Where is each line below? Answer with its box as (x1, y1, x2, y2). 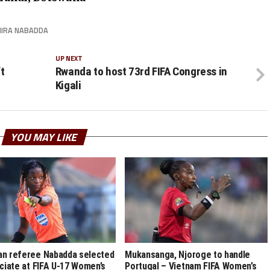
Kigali (55, 78, 81, 92)
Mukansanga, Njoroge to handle (125, 248, 251, 260)
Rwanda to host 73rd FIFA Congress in (55, 64, 227, 78)
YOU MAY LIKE (9, 128, 80, 145)
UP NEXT (55, 52, 83, 63)
